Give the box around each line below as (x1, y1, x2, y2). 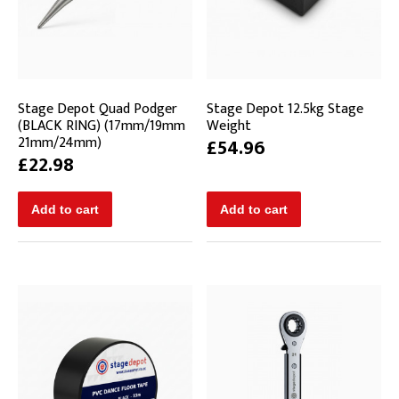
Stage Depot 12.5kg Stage (207, 96, 363, 121)
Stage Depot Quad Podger (18, 96, 177, 121)
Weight (207, 113, 251, 138)
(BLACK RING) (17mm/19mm (18, 113, 185, 138)
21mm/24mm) (18, 130, 102, 155)
